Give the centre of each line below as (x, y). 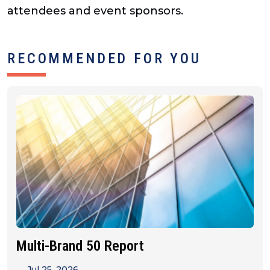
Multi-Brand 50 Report (80, 246)
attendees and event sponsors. (95, 11)
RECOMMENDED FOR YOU (104, 59)
